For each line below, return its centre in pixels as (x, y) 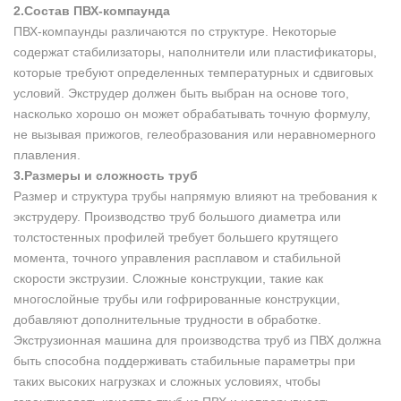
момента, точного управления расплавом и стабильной (177, 257)
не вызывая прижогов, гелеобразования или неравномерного (195, 134)
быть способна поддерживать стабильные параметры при (184, 360)
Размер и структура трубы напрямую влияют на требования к (195, 196)
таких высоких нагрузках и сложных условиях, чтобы (167, 381)
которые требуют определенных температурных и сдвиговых (193, 72)
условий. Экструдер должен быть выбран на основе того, (181, 93)
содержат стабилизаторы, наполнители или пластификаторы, (195, 51)
